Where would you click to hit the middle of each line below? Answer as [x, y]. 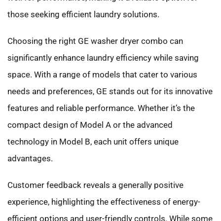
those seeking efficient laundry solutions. [83, 14]
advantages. [30, 158]
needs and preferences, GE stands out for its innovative [110, 91]
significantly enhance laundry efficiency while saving [103, 57]
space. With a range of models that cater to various [102, 74]
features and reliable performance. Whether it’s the [101, 108]
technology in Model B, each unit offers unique [93, 141]
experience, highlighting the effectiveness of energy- [104, 202]
